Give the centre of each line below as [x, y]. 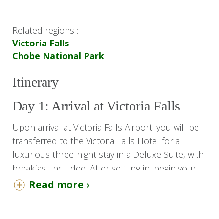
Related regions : [45, 30]
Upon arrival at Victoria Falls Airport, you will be [106, 127]
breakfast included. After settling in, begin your [104, 168]
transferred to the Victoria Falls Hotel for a [96, 141]
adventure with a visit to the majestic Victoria [99, 182]
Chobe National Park [58, 55]
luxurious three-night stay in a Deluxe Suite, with [108, 154]
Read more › [59, 184]
